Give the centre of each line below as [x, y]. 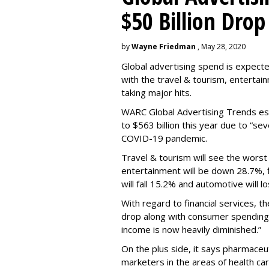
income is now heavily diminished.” [191, 229]
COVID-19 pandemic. [164, 138]
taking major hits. [156, 92]
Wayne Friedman [164, 47]
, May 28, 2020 [221, 47]
